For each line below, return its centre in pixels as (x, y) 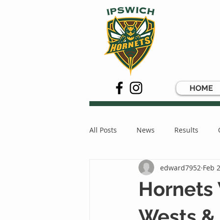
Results (186, 130)
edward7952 (180, 167)
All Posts (103, 130)
